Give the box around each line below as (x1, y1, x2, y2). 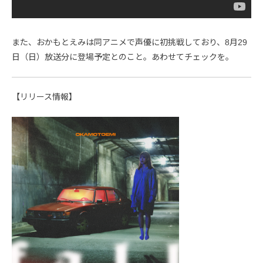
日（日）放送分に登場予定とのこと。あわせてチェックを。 (12, 52, 234, 62)
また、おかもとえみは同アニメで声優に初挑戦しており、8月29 (12, 37, 247, 47)
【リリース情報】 (12, 92, 77, 102)
